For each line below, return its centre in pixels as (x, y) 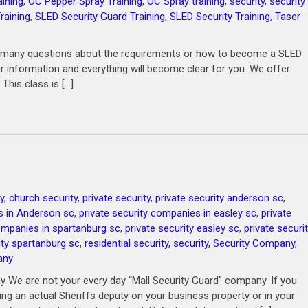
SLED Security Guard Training (100, 16)
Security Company (254, 243)
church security (43, 198)
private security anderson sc (219, 198)
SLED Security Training (220, 16)
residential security (126, 243)
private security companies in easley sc (168, 213)
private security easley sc (182, 228)
